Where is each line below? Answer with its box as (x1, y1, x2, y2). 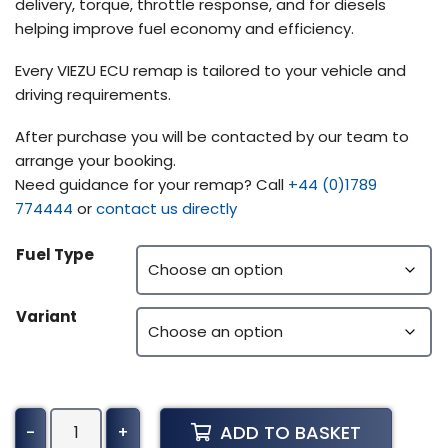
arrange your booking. (15, 149, 176, 171)
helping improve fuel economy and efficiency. (15, 17, 354, 39)
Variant (16, 305, 77, 327)
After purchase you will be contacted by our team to (15, 125, 409, 147)
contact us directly (96, 197, 237, 219)
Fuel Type (16, 243, 94, 265)
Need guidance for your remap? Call (15, 173, 288, 195)
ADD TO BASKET (220, 419, 361, 445)
